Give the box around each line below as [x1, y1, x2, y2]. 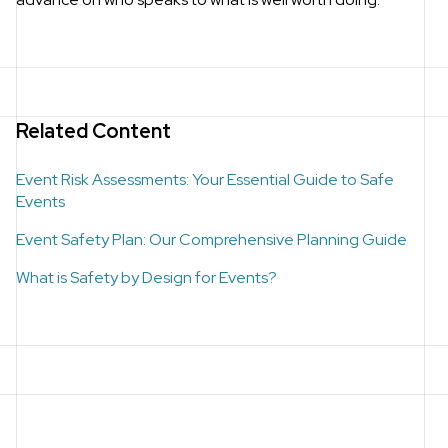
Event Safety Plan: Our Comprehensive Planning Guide [16, 228, 407, 250]
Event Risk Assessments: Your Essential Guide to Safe [16, 168, 394, 190]
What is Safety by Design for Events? [16, 266, 277, 288]
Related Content [16, 117, 171, 144]
